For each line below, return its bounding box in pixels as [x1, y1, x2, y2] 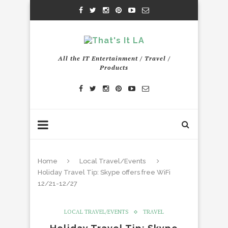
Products [100, 64, 128, 71]
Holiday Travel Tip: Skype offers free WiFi [38, 168, 170, 176]
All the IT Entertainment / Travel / [58, 54, 170, 62]
